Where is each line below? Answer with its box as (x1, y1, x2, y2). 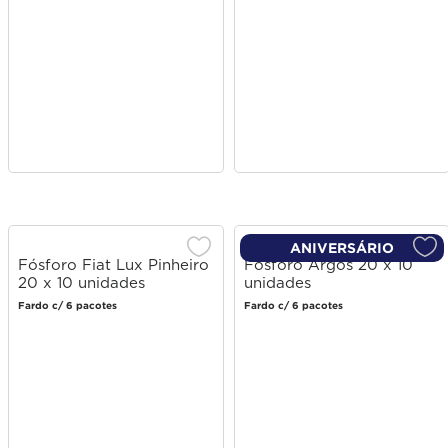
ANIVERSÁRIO (290, 240, 394, 256)
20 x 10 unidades (18, 275, 145, 291)
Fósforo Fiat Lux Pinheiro (18, 257, 209, 273)
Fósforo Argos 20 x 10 (244, 257, 413, 273)
